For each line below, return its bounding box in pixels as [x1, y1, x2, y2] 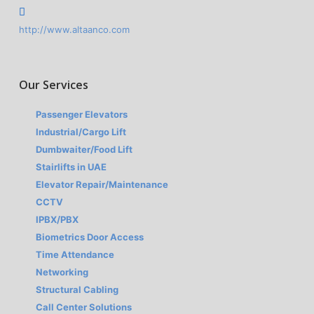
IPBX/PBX [36, 214, 79, 226]
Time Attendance [36, 249, 115, 261]
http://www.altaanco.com [18, 24, 130, 36]
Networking [36, 266, 89, 278]
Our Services [18, 77, 88, 93]
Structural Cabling [36, 284, 119, 296]
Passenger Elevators [36, 109, 128, 121]
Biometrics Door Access [36, 231, 144, 243]
